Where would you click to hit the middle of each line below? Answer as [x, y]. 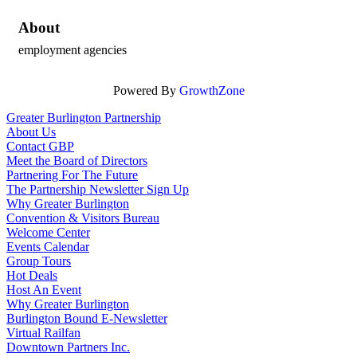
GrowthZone [212, 90]
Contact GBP [40, 146]
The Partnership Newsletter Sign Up [98, 189]
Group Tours [39, 261]
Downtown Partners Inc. [68, 347]
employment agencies [73, 49]
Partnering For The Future [72, 175]
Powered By [146, 90]
